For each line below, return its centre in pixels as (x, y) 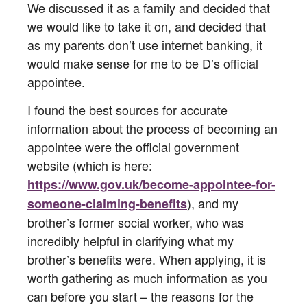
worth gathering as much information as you (147, 277)
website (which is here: (90, 165)
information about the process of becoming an (152, 128)
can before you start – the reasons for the (140, 296)
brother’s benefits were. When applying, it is (147, 259)
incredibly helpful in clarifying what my (131, 240)
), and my (213, 202)
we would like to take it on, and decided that (147, 26)
